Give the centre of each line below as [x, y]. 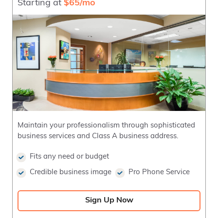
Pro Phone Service [159, 172]
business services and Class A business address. [98, 136]
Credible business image [71, 172]
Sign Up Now [109, 200]
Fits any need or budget [69, 157]
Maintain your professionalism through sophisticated [106, 126]
